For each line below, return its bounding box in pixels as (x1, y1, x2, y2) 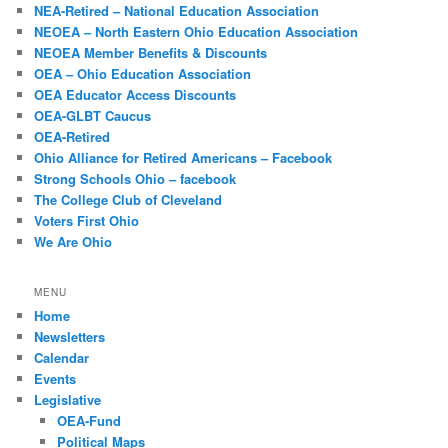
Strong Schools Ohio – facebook (34, 169, 237, 189)
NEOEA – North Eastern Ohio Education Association (34, 22, 359, 42)
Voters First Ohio (34, 211, 140, 231)
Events (34, 368, 77, 388)
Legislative (34, 389, 102, 409)
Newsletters (34, 326, 106, 346)
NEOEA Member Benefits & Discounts (34, 43, 268, 63)
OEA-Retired (34, 127, 111, 147)
